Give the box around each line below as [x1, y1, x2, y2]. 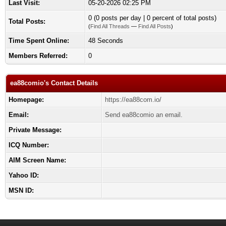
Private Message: [9, 126, 62, 134]
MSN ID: [9, 187, 34, 194]
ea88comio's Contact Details [10, 79, 98, 87]
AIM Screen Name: [9, 156, 66, 164]
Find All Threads [90, 23, 130, 29]
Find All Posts [138, 23, 171, 29]
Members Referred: [9, 52, 68, 60]
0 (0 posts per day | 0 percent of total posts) [88, 14, 216, 22]
